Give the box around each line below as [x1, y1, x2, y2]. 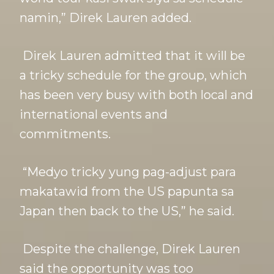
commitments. [20, 127, 111, 142]
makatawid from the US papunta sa [20, 184, 234, 199]
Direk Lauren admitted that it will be [20, 48, 245, 64]
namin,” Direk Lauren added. [20, 10, 191, 26]
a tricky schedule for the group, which [20, 68, 247, 83]
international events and [20, 107, 168, 122]
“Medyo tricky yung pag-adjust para [20, 165, 236, 180]
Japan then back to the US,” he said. [20, 204, 234, 219]
